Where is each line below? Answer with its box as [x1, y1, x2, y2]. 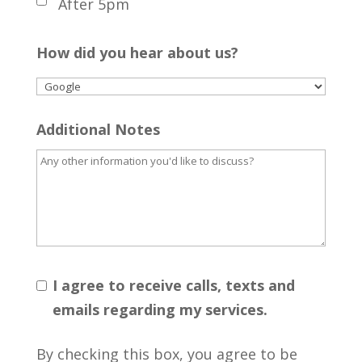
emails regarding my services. [52, 300, 267, 320]
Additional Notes [36, 120, 160, 140]
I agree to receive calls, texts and [52, 276, 295, 296]
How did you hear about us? [36, 43, 238, 63]
